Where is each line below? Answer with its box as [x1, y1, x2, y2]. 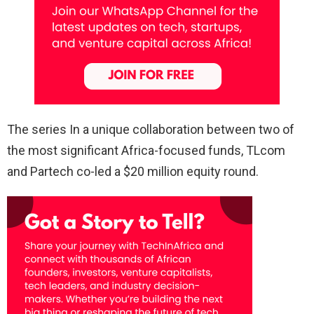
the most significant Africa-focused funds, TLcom [7, 143, 285, 158]
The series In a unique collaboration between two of [7, 122, 294, 137]
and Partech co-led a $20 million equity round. [7, 164, 259, 179]
